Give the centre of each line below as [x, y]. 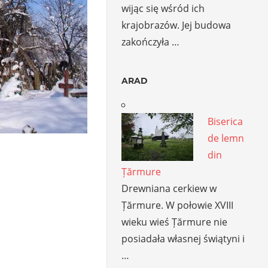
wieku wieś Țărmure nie [175, 222]
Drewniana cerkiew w [169, 188]
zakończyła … [151, 42]
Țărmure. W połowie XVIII [178, 205]
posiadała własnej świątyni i [183, 238]
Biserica [226, 121]
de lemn [226, 138]
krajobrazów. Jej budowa [176, 25]
